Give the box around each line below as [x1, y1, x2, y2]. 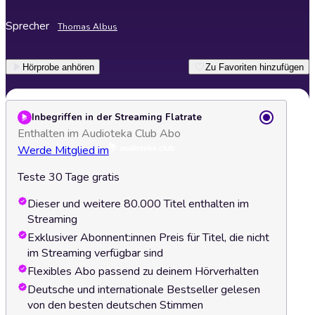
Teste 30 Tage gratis [18, 169, 120, 185]
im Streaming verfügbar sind [27, 245, 163, 261]
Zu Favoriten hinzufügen [205, 61, 304, 72]
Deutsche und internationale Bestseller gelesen [27, 282, 260, 297]
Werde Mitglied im [18, 143, 109, 158]
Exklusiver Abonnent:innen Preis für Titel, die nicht [27, 230, 269, 245]
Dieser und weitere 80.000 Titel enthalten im [27, 196, 249, 212]
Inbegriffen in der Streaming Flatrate [32, 111, 202, 124]
